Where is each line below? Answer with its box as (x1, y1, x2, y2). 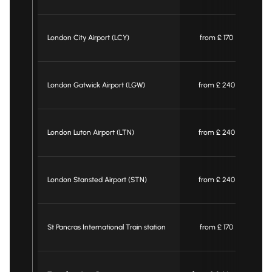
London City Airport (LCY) (47, 33, 129, 42)
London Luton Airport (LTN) (47, 128, 134, 137)
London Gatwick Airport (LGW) (47, 81, 145, 90)
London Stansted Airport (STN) (47, 175, 147, 185)
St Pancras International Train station (47, 223, 166, 232)
